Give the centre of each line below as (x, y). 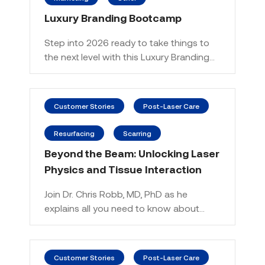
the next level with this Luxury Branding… (130, 56)
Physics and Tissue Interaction (123, 169)
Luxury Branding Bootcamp (113, 18)
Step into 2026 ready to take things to (127, 42)
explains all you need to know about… (125, 208)
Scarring (137, 133)
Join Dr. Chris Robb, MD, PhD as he (116, 194)
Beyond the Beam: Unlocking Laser (132, 153)
